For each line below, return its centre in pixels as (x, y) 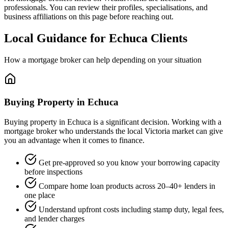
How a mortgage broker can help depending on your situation (103, 60)
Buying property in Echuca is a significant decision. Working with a (113, 122)
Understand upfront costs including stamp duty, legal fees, (131, 209)
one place (40, 195)
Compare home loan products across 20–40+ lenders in (127, 186)
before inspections (53, 172)
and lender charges (54, 218)
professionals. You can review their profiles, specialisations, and (106, 8)
